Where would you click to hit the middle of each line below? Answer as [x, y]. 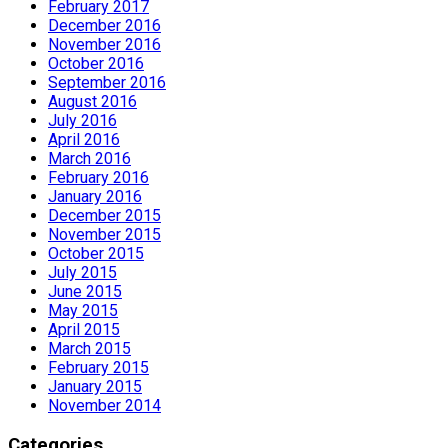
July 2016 [82, 121]
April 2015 [84, 330]
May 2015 [83, 311]
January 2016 [95, 197]
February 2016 [98, 178]
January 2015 [95, 387]
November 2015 [104, 235]
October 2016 [96, 64]
